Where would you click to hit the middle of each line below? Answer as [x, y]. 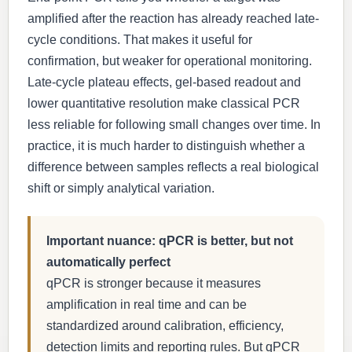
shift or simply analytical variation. [121, 188]
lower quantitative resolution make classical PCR [164, 103]
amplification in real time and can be [147, 304]
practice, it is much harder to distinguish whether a [166, 146]
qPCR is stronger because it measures [154, 283]
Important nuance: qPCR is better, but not [170, 241]
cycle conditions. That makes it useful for [140, 40]
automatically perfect [108, 262]
